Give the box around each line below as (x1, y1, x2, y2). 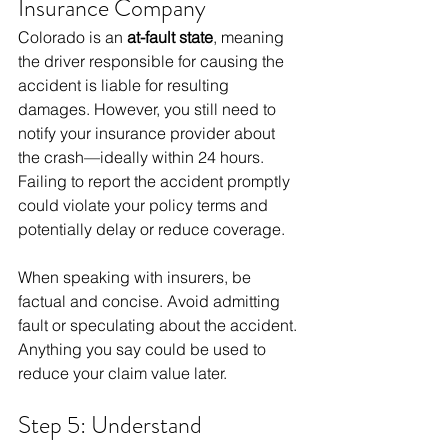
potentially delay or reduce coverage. (18, 219, 285, 240)
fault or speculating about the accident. (18, 315, 301, 336)
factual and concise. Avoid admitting (18, 291, 284, 312)
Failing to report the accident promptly (18, 171, 294, 192)
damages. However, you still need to (18, 99, 280, 120)
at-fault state (127, 27, 213, 48)
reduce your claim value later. (18, 363, 227, 384)
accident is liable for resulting (18, 75, 233, 96)
